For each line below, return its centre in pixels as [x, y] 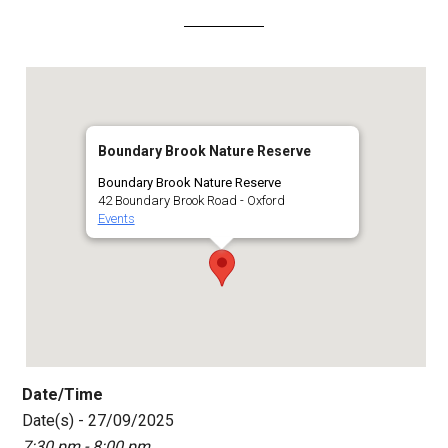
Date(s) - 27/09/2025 [98, 421]
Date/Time [63, 395]
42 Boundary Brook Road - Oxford [191, 201]
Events [116, 219]
